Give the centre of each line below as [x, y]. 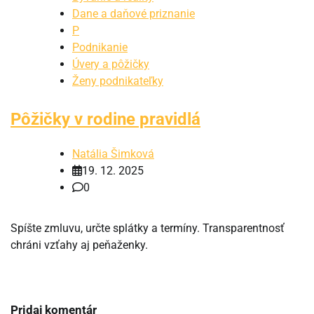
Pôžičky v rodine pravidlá [105, 120]
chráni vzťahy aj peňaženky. [79, 245]
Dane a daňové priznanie [134, 14]
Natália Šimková [113, 153]
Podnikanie [100, 48]
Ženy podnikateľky [118, 81]
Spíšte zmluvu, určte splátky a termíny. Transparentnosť [148, 228]
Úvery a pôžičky [111, 64]
